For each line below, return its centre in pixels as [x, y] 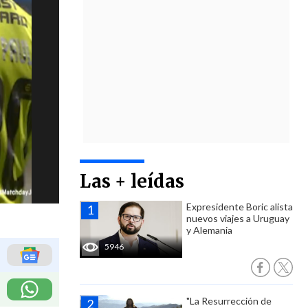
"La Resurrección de [229, 301]
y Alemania [209, 230]
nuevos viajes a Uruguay [238, 218]
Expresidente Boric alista [240, 207]
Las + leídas [132, 181]
